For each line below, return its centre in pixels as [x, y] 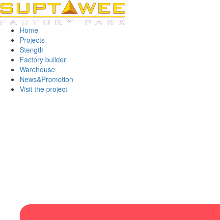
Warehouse [37, 69]
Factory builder [43, 59]
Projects [32, 40]
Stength [32, 50]
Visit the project [43, 89]
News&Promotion [46, 79]
